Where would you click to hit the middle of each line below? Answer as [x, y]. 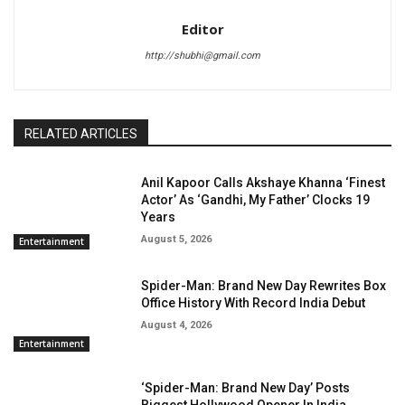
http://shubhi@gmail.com [202, 55]
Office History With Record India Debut [254, 302]
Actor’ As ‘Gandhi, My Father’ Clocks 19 [256, 199]
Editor [202, 28]
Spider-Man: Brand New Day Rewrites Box [264, 285]
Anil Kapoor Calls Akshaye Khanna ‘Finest [264, 182]
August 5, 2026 [177, 239]
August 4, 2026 [177, 325]
